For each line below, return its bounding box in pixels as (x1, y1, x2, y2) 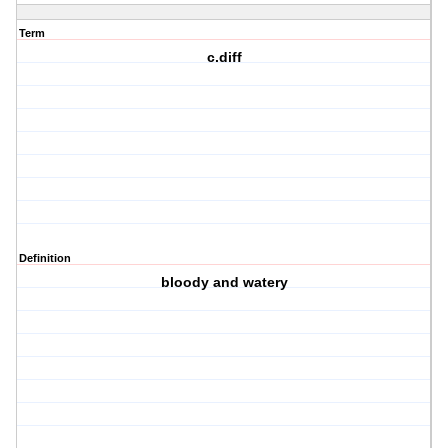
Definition (19, 252, 71, 265)
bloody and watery (160, 274, 288, 291)
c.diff (206, 49, 242, 66)
